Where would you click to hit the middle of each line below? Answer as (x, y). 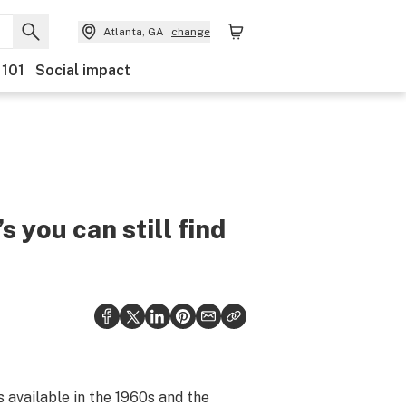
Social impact (83, 70)
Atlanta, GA (134, 32)
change (191, 32)
